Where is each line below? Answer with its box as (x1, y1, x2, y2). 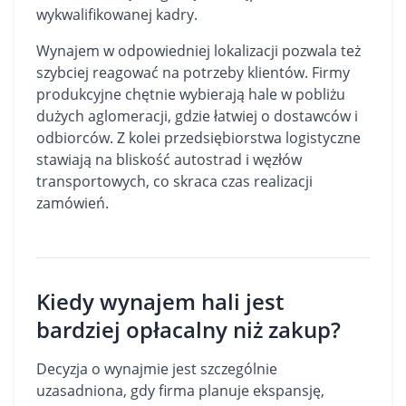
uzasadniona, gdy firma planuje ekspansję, (36, 381, 324, 401)
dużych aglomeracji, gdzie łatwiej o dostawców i (36, 106, 358, 126)
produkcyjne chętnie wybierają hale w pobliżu (36, 84, 345, 104)
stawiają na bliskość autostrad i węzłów (36, 150, 302, 169)
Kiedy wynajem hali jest (36, 286, 284, 316)
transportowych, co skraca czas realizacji (36, 171, 313, 191)
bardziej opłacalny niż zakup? (36, 314, 341, 344)
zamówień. (36, 193, 109, 213)
